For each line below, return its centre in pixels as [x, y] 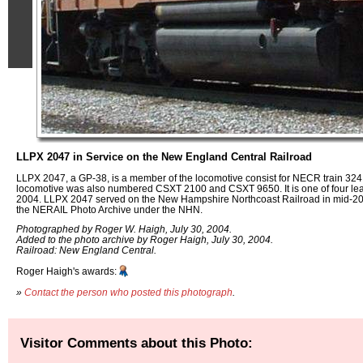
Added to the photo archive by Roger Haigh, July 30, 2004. [145, 240]
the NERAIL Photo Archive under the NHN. [109, 209]
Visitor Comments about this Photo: [137, 342]
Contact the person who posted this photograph [128, 292]
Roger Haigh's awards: [66, 271]
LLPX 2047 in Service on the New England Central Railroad [164, 157]
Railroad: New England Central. [86, 250]
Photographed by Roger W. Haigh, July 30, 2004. [124, 229]
